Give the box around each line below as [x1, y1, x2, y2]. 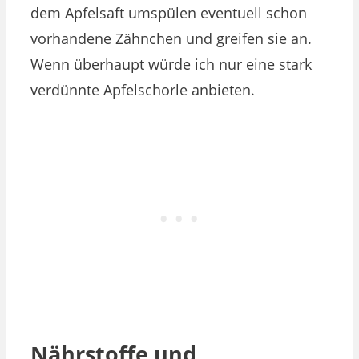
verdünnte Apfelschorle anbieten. [30, 79, 255, 99]
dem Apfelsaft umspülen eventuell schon [30, 2, 307, 22]
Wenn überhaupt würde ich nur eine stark [30, 54, 312, 74]
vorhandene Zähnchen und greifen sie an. [30, 28, 312, 48]
